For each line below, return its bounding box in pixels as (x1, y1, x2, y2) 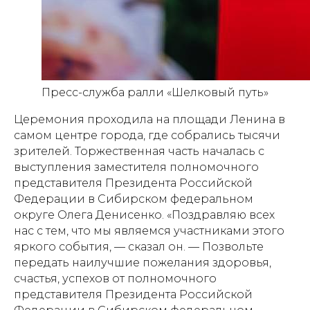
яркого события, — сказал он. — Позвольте (14, 240, 264, 253)
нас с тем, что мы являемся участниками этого (14, 224, 284, 237)
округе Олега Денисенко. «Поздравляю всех (14, 208, 275, 221)
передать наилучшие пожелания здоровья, (14, 256, 271, 269)
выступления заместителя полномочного (14, 161, 259, 174)
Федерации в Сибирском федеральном (14, 192, 253, 206)
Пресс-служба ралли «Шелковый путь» (42, 86, 268, 99)
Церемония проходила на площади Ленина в (14, 113, 285, 126)
